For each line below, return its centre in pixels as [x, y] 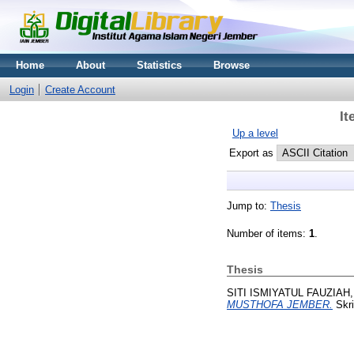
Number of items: [268, 233]
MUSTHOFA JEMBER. [280, 304]
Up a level [255, 133]
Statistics [159, 65]
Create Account [80, 90]
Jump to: [249, 206]
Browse [232, 65]
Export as [253, 153]
